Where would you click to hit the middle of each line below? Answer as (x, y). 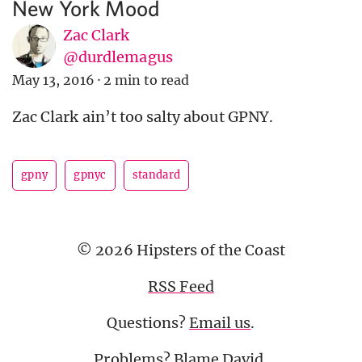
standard (156, 175)
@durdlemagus (118, 57)
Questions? (148, 323)
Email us (220, 323)
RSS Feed (181, 287)
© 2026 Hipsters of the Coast (181, 250)
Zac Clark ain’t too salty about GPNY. (143, 117)
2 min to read (146, 80)
